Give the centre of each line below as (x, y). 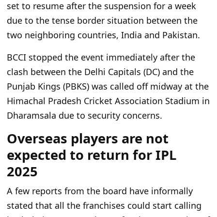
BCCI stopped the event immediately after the (101, 57)
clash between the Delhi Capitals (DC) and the (100, 72)
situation (125, 21)
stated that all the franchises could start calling (104, 206)
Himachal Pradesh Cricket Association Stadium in (108, 101)
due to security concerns (109, 116)
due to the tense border (57, 21)
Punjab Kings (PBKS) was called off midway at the (108, 86)
